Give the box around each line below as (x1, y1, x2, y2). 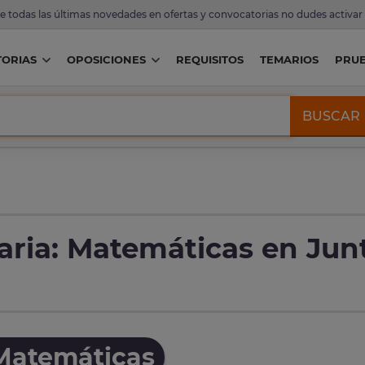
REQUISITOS (175, 53, 244, 67)
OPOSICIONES (66, 53, 146, 67)
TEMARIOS (259, 53, 319, 67)
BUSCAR (302, 108, 361, 124)
